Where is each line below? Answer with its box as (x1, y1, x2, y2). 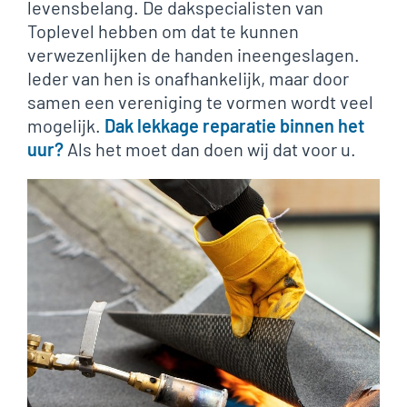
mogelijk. (27, 114, 104, 136)
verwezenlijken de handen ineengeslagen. (27, 44, 360, 65)
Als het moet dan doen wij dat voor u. (64, 138, 356, 160)
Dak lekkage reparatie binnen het (104, 114, 364, 136)
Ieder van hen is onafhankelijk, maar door (27, 67, 349, 89)
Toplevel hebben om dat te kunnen (27, 20, 299, 42)
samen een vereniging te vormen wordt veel (27, 91, 373, 113)
